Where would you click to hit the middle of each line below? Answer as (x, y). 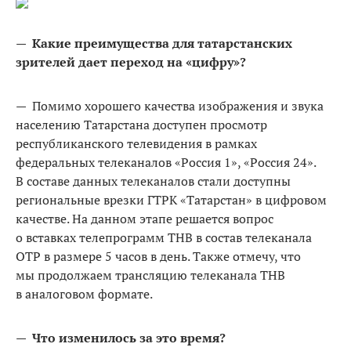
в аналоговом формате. (84, 293)
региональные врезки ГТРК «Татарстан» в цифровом (171, 199)
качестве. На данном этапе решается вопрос (145, 218)
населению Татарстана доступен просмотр (141, 124)
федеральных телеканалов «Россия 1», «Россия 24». (166, 162)
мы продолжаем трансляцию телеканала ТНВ (150, 275)
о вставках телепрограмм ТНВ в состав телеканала (164, 237)
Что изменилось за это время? (129, 337)
